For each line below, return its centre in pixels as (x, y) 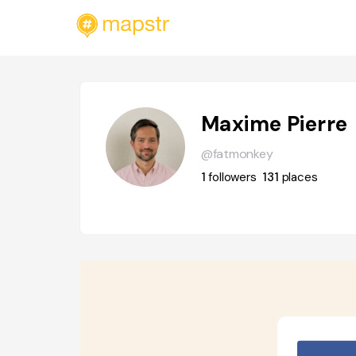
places (300, 177)
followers (232, 177)
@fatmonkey (237, 154)
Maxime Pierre (274, 124)
